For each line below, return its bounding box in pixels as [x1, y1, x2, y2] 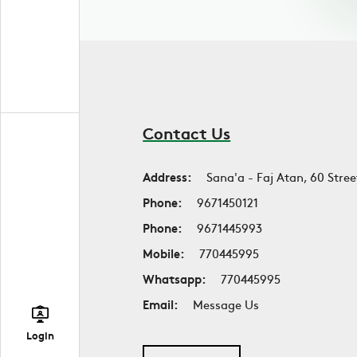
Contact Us [143, 121, 231, 143]
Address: [143, 168, 193, 185]
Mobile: [143, 245, 186, 261]
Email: [143, 296, 179, 312]
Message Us [193, 296, 260, 312]
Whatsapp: [143, 270, 207, 287]
